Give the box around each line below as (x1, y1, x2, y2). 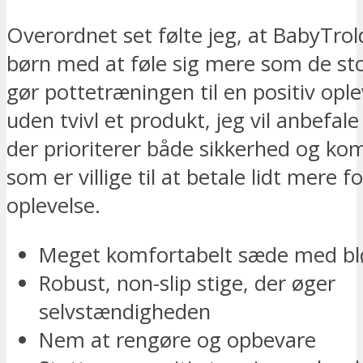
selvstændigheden (39, 297, 211, 326)
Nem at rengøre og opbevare (39, 325, 316, 354)
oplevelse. (6, 191, 100, 220)
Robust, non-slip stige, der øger (39, 268, 335, 297)
